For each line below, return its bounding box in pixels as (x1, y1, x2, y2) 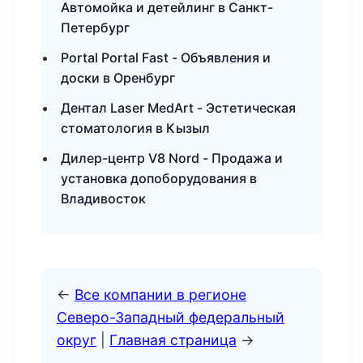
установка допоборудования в (61, 170, 257, 186)
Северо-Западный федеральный (57, 309, 284, 326)
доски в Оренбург (61, 70, 175, 86)
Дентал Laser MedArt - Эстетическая (61, 100, 296, 116)
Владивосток (61, 190, 146, 207)
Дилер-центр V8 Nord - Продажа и (61, 150, 283, 166)
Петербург (61, 19, 130, 36)
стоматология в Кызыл (61, 120, 210, 136)
